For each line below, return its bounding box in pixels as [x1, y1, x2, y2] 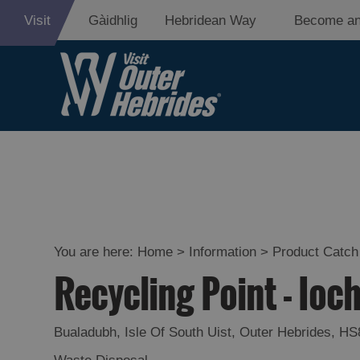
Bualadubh [54, 325, 117, 340]
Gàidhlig [88, 13, 137, 28]
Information [189, 244, 257, 260]
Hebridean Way [165, 13, 256, 28]
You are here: [54, 244, 138, 260]
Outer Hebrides [239, 325, 332, 340]
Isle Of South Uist [125, 325, 232, 340]
